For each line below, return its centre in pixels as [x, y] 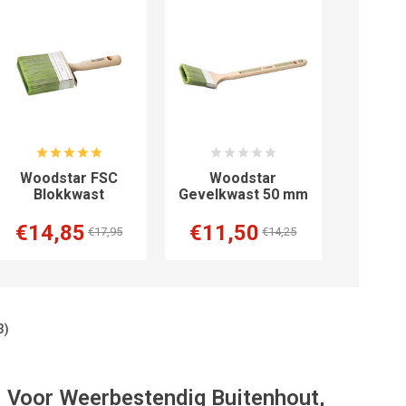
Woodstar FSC [69, 179]
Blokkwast [69, 195]
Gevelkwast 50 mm [243, 195]
